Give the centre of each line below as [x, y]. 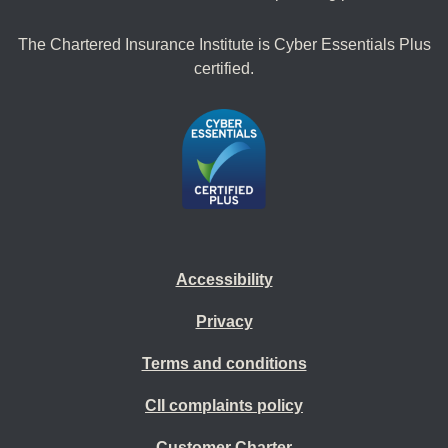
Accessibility [224, 279]
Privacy [224, 321]
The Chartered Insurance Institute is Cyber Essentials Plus [224, 44]
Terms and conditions [224, 363]
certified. [224, 68]
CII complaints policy [224, 405]
